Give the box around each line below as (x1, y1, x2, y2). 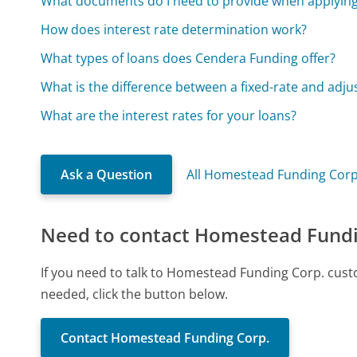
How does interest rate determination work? (41, 21, 308, 39)
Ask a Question (61, 166, 153, 184)
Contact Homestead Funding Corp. (61, 329, 270, 347)
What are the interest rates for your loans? (41, 107, 297, 125)
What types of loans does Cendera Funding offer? (41, 49, 336, 68)
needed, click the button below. (41, 285, 229, 304)
